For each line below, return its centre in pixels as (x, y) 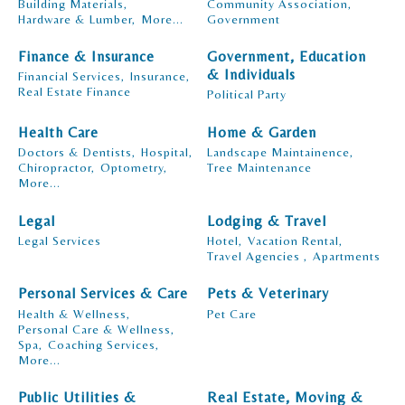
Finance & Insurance (86, 57)
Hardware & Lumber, (77, 19)
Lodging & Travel (267, 221)
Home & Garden (262, 132)
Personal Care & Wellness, (96, 329)
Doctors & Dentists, (77, 152)
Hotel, (225, 240)
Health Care (58, 132)
